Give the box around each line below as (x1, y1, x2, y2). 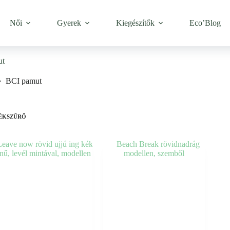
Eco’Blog (189, 18, 221, 27)
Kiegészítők (116, 18, 155, 27)
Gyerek (57, 18, 81, 27)
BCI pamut (5, 76, 42, 86)
